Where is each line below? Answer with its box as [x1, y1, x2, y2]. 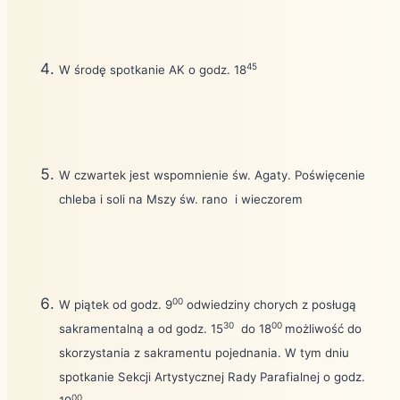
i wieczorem [235, 191, 303, 206]
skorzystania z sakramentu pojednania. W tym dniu [59, 345, 349, 360]
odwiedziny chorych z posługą [183, 296, 356, 312]
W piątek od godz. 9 [59, 296, 172, 312]
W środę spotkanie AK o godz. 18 [59, 62, 246, 77]
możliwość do [285, 321, 362, 336]
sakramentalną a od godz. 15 [59, 321, 223, 336]
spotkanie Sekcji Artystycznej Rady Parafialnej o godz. [59, 369, 365, 384]
